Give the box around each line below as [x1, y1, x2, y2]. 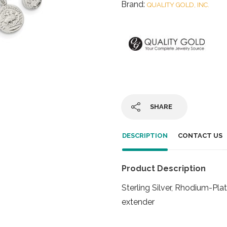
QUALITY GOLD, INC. [147, 1, 209, 9]
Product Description [122, 163, 206, 173]
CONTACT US [178, 132, 222, 139]
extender [122, 197, 155, 207]
